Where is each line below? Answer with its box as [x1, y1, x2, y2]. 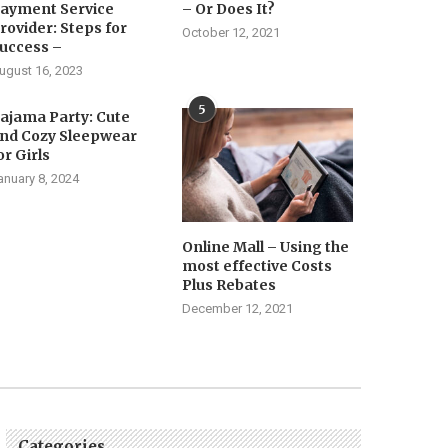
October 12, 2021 [182, 25, 281, 41]
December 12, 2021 [182, 301, 294, 317]
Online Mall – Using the [182, 238, 350, 257]
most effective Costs [182, 257, 333, 276]
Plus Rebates [182, 276, 277, 295]
